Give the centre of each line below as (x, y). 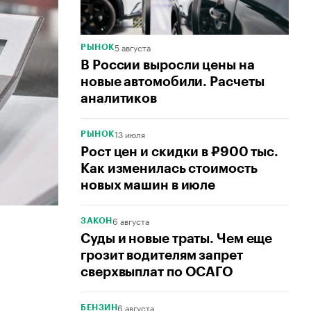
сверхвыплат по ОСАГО (157, 272)
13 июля (129, 134)
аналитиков (119, 99)
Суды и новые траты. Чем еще (177, 239)
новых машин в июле (148, 185)
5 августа (132, 47)
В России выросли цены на (168, 65)
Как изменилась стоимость (169, 169)
